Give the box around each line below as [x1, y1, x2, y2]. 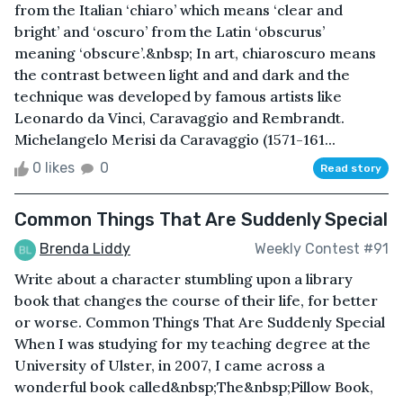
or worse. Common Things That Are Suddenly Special [14, 312, 385, 331]
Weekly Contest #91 [255, 240, 389, 258]
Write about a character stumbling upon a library [14, 269, 353, 288]
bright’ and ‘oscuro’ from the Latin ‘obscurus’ [14, 22, 325, 40]
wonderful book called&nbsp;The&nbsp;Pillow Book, [14, 377, 373, 396]
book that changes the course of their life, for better [14, 291, 378, 309]
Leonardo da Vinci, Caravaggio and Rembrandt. [14, 108, 345, 127]
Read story [320, 161, 381, 175]
